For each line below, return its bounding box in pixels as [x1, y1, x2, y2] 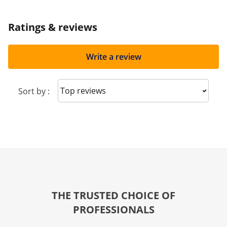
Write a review [86, 51, 141, 62]
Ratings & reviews [8, 20, 97, 34]
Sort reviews [65, 84, 112, 96]
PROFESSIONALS [72, 203, 155, 216]
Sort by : [18, 86, 50, 97]
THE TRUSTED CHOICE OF [52, 188, 175, 202]
